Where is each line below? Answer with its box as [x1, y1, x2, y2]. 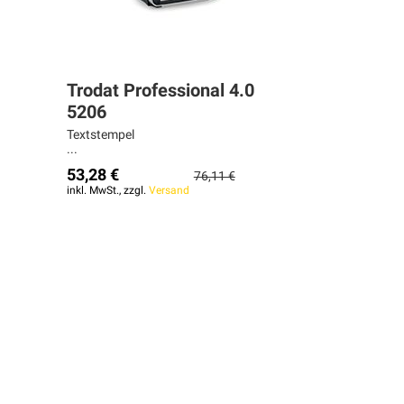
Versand [148, 184, 189, 197]
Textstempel [66, 127, 134, 142]
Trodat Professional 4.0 [66, 79, 254, 102]
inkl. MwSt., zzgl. [66, 184, 149, 197]
